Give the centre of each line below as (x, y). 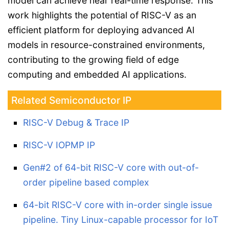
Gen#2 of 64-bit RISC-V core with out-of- (111, 168)
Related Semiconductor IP (71, 100)
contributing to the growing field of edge (93, 60)
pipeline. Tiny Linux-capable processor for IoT (121, 220)
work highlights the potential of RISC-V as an (102, 15)
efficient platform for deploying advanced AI (101, 30)
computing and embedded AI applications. (97, 75)
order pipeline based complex (86, 182)
